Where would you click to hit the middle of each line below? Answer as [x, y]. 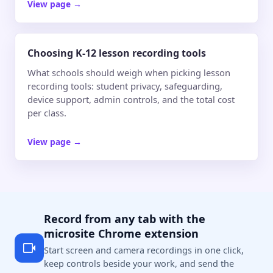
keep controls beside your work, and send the [139, 264]
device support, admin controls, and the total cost [131, 99]
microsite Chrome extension [121, 234]
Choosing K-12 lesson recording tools [117, 53]
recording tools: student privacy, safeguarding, [125, 86]
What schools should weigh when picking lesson [129, 72]
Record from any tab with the [125, 219]
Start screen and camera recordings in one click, [144, 250]
